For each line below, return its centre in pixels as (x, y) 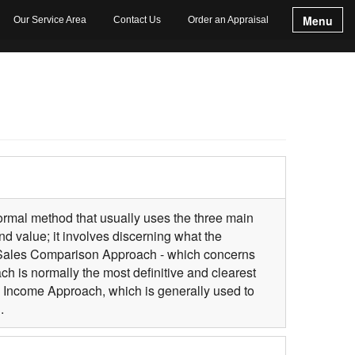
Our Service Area (50, 19)
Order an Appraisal (228, 19)
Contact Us (137, 19)
